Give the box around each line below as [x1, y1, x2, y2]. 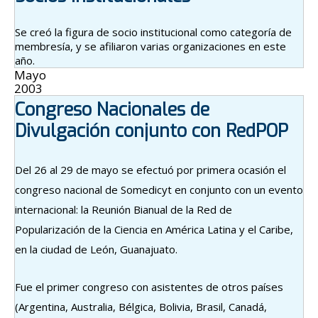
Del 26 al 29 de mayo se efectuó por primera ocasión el [15, 163, 286, 177]
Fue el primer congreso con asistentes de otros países [15, 280, 283, 295]
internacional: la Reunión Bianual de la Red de [15, 202, 232, 217]
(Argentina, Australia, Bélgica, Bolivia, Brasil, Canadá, [15, 300, 267, 314]
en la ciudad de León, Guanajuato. [15, 242, 177, 257]
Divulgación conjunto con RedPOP [15, 119, 288, 143]
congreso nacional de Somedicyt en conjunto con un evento [15, 182, 303, 197]
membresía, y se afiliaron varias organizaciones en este [15, 39, 286, 54]
